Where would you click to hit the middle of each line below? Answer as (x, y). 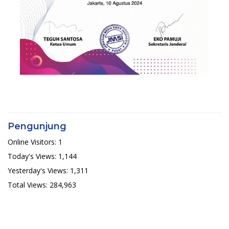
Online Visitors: (33, 142)
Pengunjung (37, 126)
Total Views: (29, 185)
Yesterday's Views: (39, 170)
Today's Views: (33, 156)
